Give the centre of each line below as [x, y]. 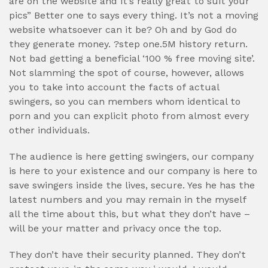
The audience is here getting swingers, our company [131, 156]
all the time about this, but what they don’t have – [130, 214]
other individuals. [49, 130]
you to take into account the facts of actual [114, 87]
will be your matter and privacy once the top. [115, 228]
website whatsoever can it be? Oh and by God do [123, 30]
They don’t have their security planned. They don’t [127, 255]
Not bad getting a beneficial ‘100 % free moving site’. [132, 58]
